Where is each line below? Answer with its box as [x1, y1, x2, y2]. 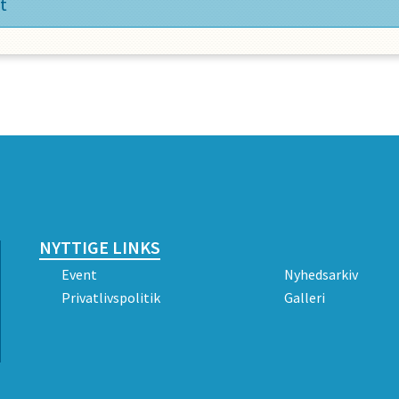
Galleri [283, 289, 325, 306]
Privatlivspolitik [61, 289, 160, 306]
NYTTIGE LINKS [38, 236, 160, 258]
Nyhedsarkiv [283, 265, 358, 283]
